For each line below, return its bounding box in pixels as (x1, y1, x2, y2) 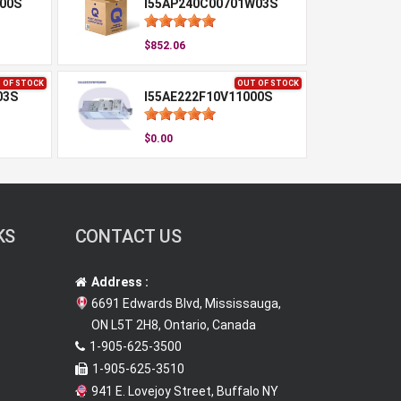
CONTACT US (74, 226, 182, 247)
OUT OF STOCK (237, 79, 299, 88)
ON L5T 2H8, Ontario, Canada (90, 318, 256, 332)
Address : (90, 275, 149, 289)
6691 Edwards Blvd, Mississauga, (90, 296, 281, 311)
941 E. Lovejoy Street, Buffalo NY (90, 384, 278, 398)
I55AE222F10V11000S (143, 90, 272, 104)
